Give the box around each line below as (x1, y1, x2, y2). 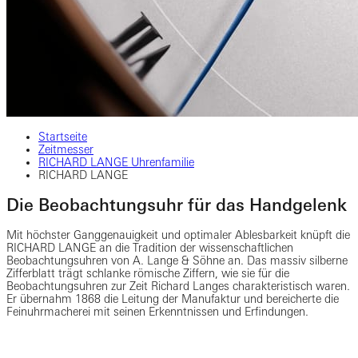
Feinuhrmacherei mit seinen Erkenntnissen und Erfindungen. (6, 305, 308, 319)
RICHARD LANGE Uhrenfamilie (38, 155, 194, 169)
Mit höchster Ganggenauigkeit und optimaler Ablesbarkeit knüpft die (6, 229, 350, 242)
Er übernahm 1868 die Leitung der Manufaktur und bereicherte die (6, 292, 339, 306)
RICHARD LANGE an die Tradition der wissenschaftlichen (6, 241, 293, 255)
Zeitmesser (38, 142, 93, 156)
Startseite (38, 129, 87, 143)
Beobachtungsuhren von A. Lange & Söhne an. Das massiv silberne (6, 254, 348, 268)
